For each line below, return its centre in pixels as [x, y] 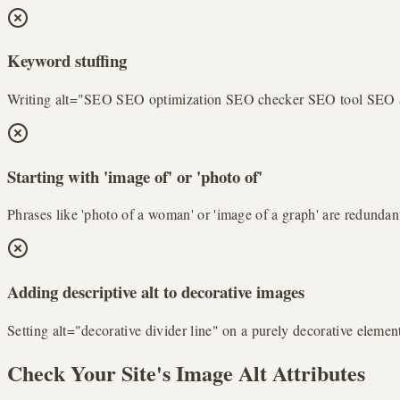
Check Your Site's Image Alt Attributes [186, 372]
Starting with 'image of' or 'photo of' [135, 176]
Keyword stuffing [67, 61]
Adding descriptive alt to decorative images [156, 292]
